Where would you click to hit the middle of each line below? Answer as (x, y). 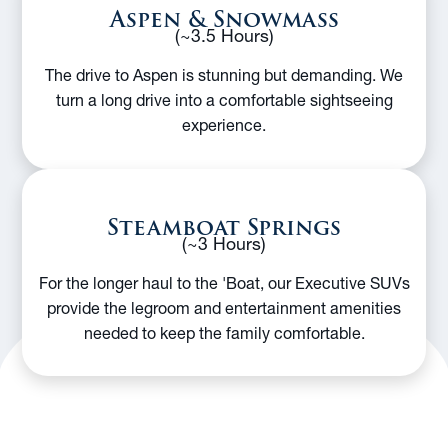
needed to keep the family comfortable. (224, 332)
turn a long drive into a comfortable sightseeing (224, 100)
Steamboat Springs (224, 227)
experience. (224, 125)
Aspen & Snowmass (224, 20)
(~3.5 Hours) (224, 36)
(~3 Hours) (224, 243)
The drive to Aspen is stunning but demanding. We (224, 75)
